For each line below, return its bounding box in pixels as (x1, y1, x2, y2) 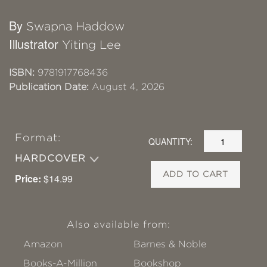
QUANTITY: (148, 135, 193, 147)
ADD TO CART (162, 169, 229, 179)
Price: (15, 172, 41, 186)
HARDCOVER (15, 153, 90, 164)
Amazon (23, 239, 63, 250)
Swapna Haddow (26, 20, 125, 33)
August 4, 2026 (89, 82, 164, 92)
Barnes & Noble (133, 239, 207, 250)
